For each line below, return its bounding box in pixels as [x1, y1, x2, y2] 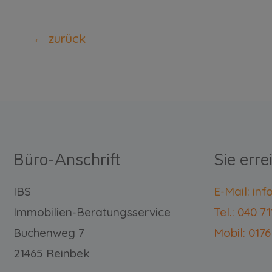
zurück [45, 30, 86, 46]
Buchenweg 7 [13, 225, 84, 240]
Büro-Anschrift [13, 149, 121, 169]
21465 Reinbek [13, 245, 90, 260]
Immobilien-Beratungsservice [13, 204, 171, 219]
